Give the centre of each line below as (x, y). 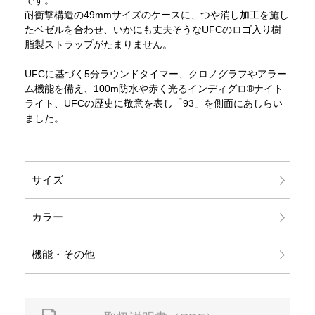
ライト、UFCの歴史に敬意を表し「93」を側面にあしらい (153, 103)
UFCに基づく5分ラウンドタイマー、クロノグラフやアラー (155, 73)
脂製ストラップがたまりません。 (98, 44)
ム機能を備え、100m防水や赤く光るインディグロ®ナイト (154, 88)
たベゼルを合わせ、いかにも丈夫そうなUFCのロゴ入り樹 (153, 29)
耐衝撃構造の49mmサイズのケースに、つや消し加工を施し (156, 14)
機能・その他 (63, 254)
